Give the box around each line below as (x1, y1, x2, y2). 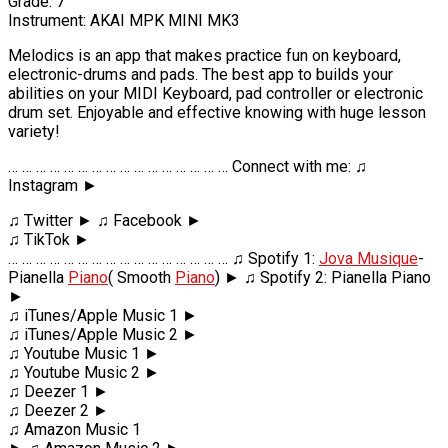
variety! (8, 121, 60, 141)
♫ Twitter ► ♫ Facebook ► (8, 210, 202, 230)
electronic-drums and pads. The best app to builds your (8, 64, 393, 84)
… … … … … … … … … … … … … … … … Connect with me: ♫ (8, 156, 367, 176)
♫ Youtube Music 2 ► (8, 362, 160, 382)
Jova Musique (319, 248, 418, 268)
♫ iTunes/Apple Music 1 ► (8, 305, 198, 325)
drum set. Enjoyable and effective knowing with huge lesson (8, 102, 426, 122)
